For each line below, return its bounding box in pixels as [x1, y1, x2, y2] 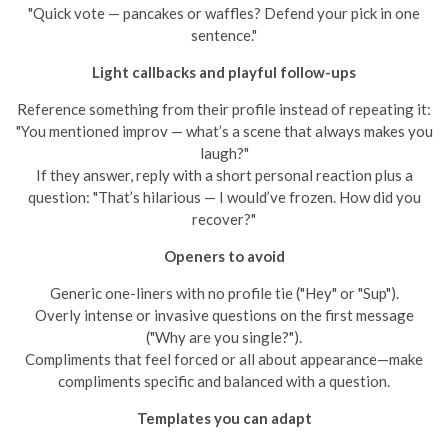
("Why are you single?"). [146, 328, 302, 346]
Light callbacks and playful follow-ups [92, 63, 356, 81]
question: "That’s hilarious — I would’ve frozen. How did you [27, 188, 421, 206]
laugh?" [199, 144, 249, 162]
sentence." [191, 26, 257, 44]
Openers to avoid [163, 247, 285, 265]
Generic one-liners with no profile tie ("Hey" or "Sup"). [49, 284, 399, 302]
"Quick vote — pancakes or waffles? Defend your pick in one [28, 4, 420, 22]
